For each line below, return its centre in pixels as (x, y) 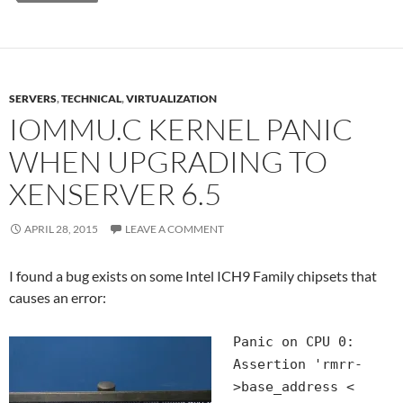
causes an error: (58, 297)
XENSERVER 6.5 (115, 194)
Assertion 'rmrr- (298, 364)
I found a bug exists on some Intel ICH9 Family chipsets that (193, 276)
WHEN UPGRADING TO (168, 161)
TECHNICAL (91, 99)
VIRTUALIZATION (171, 99)
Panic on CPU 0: (294, 342)
